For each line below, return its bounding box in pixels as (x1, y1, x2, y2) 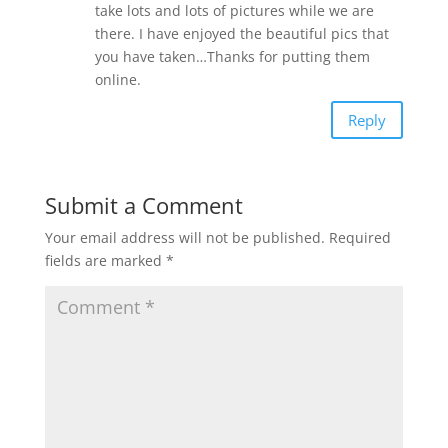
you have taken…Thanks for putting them (94, 47, 370, 67)
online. (94, 70, 141, 90)
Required (328, 228, 391, 248)
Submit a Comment (44, 190, 243, 221)
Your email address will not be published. (44, 228, 325, 248)
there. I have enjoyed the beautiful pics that (94, 24, 389, 44)
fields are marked (44, 251, 166, 271)
